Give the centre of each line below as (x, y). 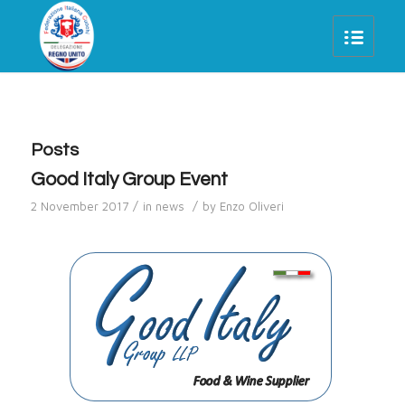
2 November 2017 (79, 206)
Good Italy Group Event (129, 179)
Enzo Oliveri (251, 206)
